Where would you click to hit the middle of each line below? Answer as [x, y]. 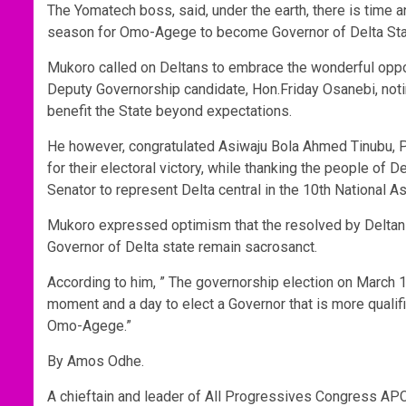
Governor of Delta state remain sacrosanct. [182, 247]
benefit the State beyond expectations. [169, 111]
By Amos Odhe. [96, 362]
